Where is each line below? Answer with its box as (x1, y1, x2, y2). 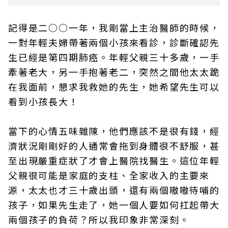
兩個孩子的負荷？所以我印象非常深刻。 (8, 213, 190, 226)
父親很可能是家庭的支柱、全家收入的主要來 (8, 168, 210, 182)
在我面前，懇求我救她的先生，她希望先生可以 (8, 80, 220, 94)
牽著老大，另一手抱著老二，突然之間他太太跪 (8, 65, 220, 79)
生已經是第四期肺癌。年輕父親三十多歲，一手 (8, 50, 220, 64)
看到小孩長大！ (8, 95, 79, 108)
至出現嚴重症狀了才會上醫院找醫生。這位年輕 (8, 154, 220, 167)
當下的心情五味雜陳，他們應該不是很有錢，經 (8, 124, 220, 138)
